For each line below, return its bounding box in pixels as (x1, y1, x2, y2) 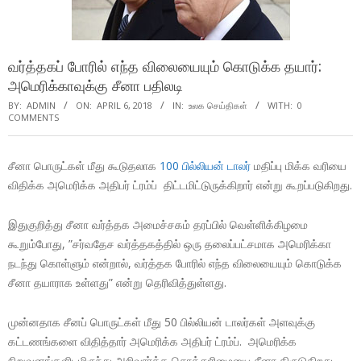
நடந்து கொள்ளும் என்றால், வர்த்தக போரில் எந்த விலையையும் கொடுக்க (8, 255, 342, 271)
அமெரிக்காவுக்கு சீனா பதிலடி (8, 75, 183, 95)
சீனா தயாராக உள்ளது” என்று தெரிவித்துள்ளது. (8, 274, 226, 290)
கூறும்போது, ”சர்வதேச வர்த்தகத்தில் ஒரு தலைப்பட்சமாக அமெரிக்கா (8, 235, 331, 251)
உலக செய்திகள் (189, 98, 247, 111)
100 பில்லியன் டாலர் (160, 157, 251, 173)
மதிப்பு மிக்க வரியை (251, 157, 346, 173)
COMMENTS (8, 110, 59, 123)
